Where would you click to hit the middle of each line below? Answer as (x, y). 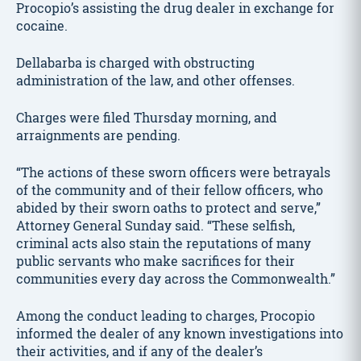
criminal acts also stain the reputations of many (164, 243)
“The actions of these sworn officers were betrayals (173, 172)
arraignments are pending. (98, 135)
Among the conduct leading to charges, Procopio (166, 315)
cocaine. (42, 25)
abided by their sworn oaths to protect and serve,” (168, 207)
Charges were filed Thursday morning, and (147, 117)
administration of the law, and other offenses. (156, 80)
